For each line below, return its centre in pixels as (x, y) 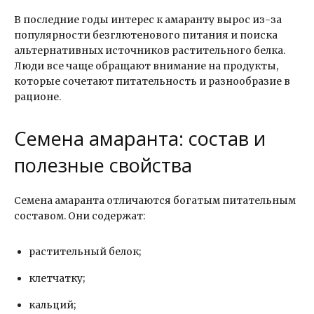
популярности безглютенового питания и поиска (146, 35)
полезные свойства (103, 165)
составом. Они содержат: (80, 216)
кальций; (52, 305)
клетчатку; (57, 279)
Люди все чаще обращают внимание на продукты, (146, 66)
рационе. (37, 97)
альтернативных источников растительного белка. (150, 51)
